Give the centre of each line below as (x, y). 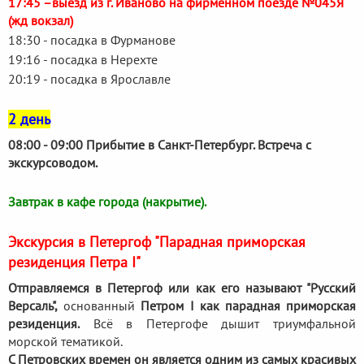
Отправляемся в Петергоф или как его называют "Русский (182, 287)
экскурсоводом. (53, 162)
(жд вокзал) (41, 20)
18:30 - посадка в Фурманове (92, 39)
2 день (29, 119)
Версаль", (33, 305)
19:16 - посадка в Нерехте (83, 59)
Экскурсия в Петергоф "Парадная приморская (157, 241)
